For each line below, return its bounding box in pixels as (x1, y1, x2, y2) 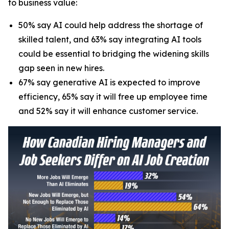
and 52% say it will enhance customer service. (18, 106, 198, 116)
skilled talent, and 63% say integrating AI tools (18, 34, 201, 44)
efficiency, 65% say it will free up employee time (18, 91, 208, 102)
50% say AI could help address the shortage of (18, 20, 203, 30)
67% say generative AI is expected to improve (18, 77, 200, 87)
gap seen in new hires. (18, 63, 104, 73)
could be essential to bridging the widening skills (18, 49, 209, 59)
